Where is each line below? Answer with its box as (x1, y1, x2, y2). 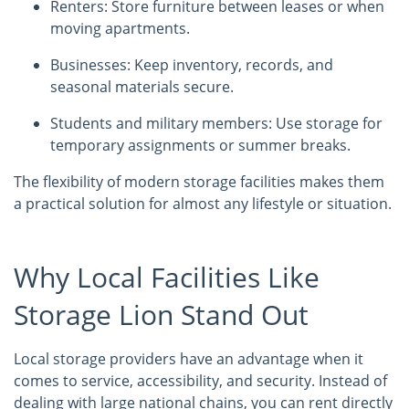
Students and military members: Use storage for (50, 113, 383, 133)
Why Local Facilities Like (14, 258, 320, 296)
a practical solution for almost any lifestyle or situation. (14, 194, 392, 214)
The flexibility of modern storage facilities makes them (14, 172, 384, 192)
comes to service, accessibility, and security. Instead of (14, 371, 387, 391)
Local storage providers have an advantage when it (14, 349, 363, 369)
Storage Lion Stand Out (14, 296, 309, 333)
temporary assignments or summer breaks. (50, 135, 351, 155)
